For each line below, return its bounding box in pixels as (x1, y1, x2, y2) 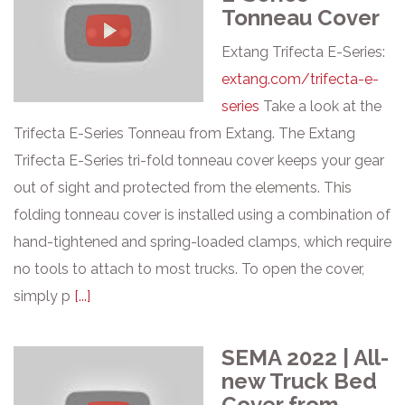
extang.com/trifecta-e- (221, 71, 379, 88)
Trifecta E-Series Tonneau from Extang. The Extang (14, 125, 355, 142)
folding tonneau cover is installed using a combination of (14, 206, 391, 223)
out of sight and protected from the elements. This (14, 179, 352, 196)
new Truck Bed (221, 368, 377, 394)
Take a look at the (259, 98, 381, 115)
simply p (14, 287, 74, 305)
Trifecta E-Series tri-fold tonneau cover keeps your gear (14, 152, 384, 169)
